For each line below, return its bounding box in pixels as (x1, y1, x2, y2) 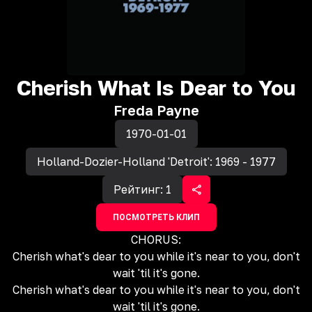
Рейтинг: (113, 182, 166, 196)
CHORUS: (131, 233, 181, 247)
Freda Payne (113, 102, 199, 118)
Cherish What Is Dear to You (16, 75, 296, 100)
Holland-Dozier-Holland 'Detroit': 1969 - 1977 (36, 155, 276, 169)
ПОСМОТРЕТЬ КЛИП (112, 212, 200, 222)
